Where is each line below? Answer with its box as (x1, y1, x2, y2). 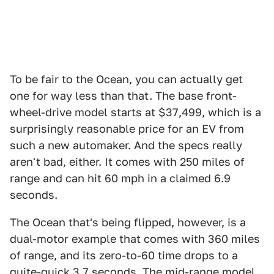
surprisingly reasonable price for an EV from (10, 122, 244, 136)
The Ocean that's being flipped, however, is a (10, 216, 246, 229)
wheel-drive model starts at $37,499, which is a (10, 106, 261, 119)
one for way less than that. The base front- (10, 89, 237, 103)
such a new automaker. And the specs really (10, 139, 242, 152)
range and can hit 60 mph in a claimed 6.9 (10, 172, 231, 185)
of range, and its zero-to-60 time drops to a (10, 249, 238, 262)
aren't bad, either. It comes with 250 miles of (10, 155, 245, 169)
